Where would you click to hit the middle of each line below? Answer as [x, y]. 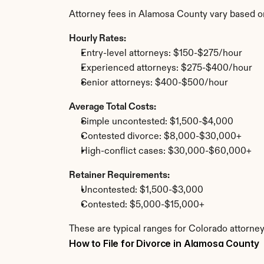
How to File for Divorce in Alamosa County [164, 243]
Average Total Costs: [113, 107]
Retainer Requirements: [119, 176]
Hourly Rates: [98, 39]
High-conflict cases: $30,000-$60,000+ [166, 151]
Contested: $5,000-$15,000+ [143, 205]
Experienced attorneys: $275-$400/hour [166, 68]
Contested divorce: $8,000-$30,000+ [161, 137]
